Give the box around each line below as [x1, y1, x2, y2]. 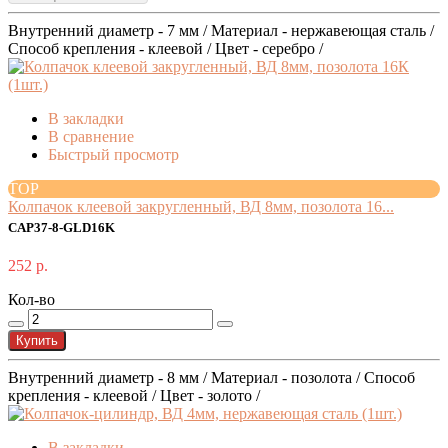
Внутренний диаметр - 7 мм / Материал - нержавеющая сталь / [8, 22, 434, 40]
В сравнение [48, 128, 134, 146]
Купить [16, 333, 58, 349]
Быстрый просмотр [48, 146, 179, 164]
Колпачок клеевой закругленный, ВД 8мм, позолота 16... [8, 198, 394, 216]
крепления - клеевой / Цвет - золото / [8, 387, 260, 405]
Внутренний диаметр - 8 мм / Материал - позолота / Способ [8, 369, 415, 387]
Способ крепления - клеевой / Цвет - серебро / [8, 40, 323, 58]
